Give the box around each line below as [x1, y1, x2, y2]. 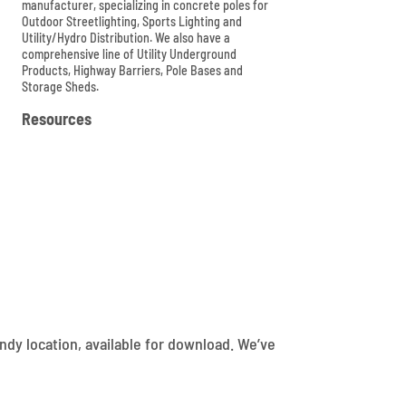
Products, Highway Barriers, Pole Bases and [22, 63, 244, 79]
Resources [22, 109, 92, 130]
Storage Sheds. [22, 79, 100, 95]
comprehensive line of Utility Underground [22, 46, 237, 63]
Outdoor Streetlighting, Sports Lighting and [22, 14, 243, 30]
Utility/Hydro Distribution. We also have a [22, 30, 231, 46]
